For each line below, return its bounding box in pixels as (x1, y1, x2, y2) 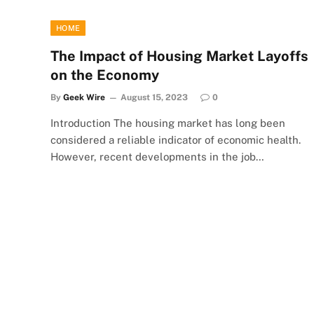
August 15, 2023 (121, 92, 188, 102)
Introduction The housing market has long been (50, 116, 285, 129)
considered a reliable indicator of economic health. (50, 133, 301, 146)
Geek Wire (63, 92, 105, 102)
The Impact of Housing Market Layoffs (50, 47, 308, 64)
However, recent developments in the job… (50, 150, 264, 163)
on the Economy (50, 66, 159, 83)
